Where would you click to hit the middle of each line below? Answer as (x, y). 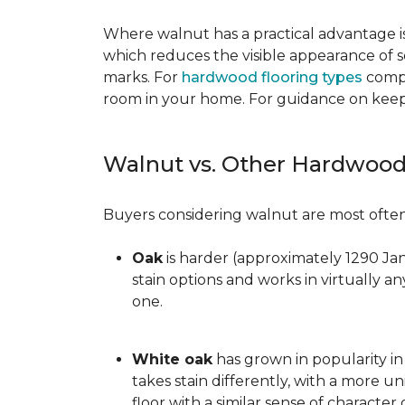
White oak (172, 359)
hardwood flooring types (272, 77)
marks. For (142, 77)
